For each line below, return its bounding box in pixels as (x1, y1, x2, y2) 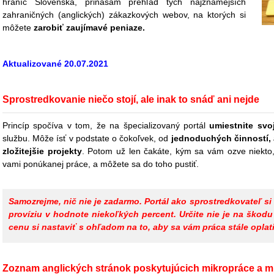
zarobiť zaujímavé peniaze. (34, 23, 145, 32)
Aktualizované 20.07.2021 (2, 59, 108, 68)
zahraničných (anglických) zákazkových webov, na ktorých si (2, 10, 246, 20)
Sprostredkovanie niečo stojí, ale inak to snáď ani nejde (2, 94, 259, 105)
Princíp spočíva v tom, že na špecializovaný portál (2, 120, 210, 130)
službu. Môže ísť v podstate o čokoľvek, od (2, 133, 171, 143)
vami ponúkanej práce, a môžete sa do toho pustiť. (2, 159, 199, 169)
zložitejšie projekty (2, 146, 82, 156)
